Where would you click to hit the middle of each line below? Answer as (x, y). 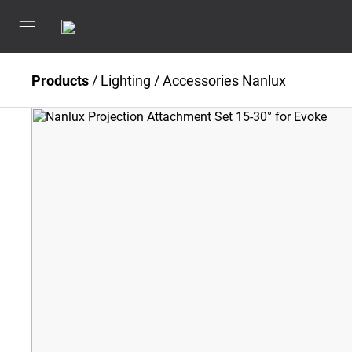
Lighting (126, 80)
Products (60, 80)
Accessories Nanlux (224, 80)
